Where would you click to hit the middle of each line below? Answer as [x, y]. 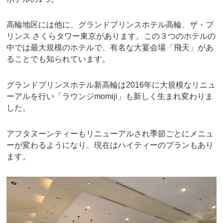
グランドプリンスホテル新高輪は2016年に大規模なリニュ [111, 85]
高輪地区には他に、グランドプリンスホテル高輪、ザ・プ [110, 25]
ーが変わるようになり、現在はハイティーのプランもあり [110, 145]
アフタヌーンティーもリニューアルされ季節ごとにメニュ [110, 133]
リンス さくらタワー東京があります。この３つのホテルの [111, 36]
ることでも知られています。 [58, 59]
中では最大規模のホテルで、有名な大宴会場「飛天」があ [110, 48]
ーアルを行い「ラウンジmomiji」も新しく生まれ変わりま [110, 97]
